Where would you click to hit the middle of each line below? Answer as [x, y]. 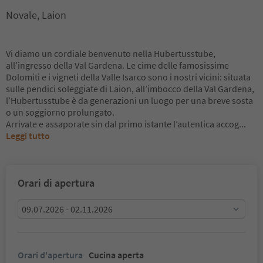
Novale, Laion [36, 15]
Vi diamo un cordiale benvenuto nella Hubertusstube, [111, 53]
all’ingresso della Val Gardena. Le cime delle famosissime [117, 65]
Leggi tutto [28, 136]
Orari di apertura [56, 183]
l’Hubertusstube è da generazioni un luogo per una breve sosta [129, 100]
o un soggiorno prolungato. [60, 112]
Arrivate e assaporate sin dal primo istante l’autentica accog [122, 124]
